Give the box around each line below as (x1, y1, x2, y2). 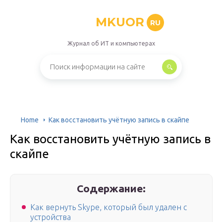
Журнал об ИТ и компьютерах (67, 40, 155, 47)
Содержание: (77, 182, 146, 194)
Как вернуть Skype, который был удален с (30, 203, 187, 212)
